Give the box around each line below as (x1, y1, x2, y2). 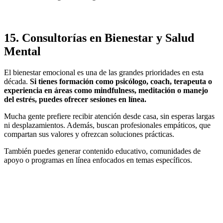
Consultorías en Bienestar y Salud (22, 31, 194, 44)
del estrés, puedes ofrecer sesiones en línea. (4, 95, 146, 104)
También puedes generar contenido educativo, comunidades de (4, 146, 201, 155)
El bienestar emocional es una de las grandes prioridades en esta (4, 68, 204, 77)
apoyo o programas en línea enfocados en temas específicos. (4, 155, 192, 164)
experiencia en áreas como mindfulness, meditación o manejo (4, 86, 208, 95)
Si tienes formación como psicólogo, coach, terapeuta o (30, 77, 212, 86)
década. (4, 77, 30, 86)
